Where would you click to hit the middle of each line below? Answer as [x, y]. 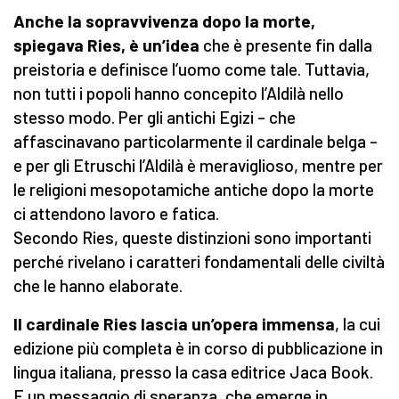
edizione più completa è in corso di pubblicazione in [198, 348]
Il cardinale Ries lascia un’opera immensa [174, 324]
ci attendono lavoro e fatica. [116, 214]
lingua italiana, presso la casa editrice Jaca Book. [193, 372]
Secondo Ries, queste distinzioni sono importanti [192, 238]
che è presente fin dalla [286, 45]
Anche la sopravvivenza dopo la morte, [164, 21]
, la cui [358, 324]
